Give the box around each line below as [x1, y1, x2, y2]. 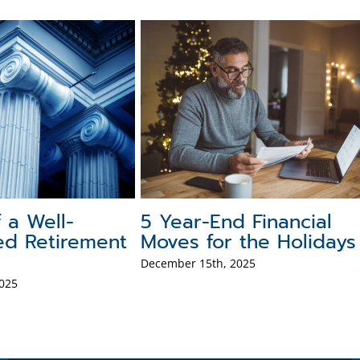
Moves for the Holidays [141, 227, 357, 256]
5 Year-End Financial [141, 207, 333, 236]
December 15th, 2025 [141, 255, 256, 271]
